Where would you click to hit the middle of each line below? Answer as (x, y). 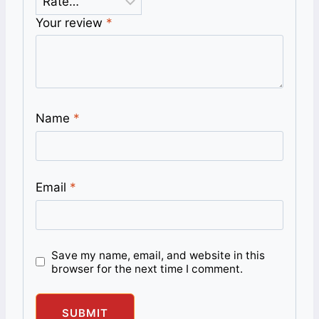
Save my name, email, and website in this (158, 255)
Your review (71, 22)
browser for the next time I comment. (147, 268)
